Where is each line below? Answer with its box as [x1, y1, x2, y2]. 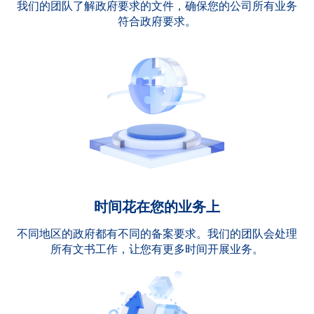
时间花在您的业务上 [94, 198, 220, 215]
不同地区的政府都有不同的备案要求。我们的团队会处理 [17, 226, 297, 240]
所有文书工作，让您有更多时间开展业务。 [50, 242, 264, 256]
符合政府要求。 [118, 14, 196, 28]
